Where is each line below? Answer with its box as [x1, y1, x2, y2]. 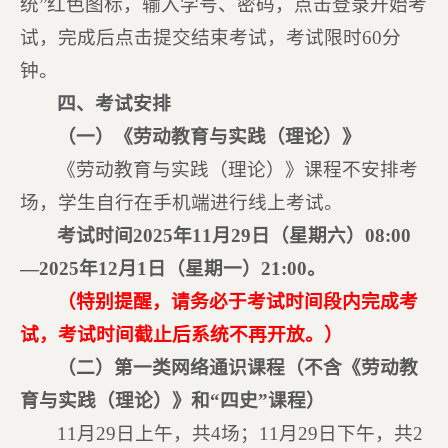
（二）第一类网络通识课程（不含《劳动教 [57, 357, 419, 378]
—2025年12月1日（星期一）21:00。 [19, 258, 326, 279]
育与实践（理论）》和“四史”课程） [19, 390, 325, 411]
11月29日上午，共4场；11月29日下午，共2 [57, 423, 424, 444]
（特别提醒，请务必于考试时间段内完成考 [57, 291, 419, 312]
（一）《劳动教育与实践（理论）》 [57, 126, 362, 147]
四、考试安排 [57, 93, 172, 114]
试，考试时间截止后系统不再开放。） [19, 324, 343, 345]
